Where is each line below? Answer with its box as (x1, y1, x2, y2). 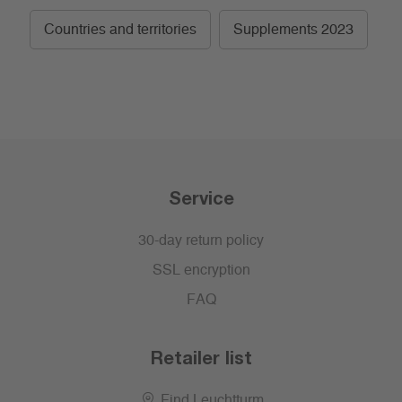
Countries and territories (44, 22, 197, 38)
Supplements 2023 (233, 22, 354, 38)
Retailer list (150, 346, 252, 369)
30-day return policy (138, 233, 264, 249)
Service (168, 187, 234, 209)
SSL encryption (152, 263, 250, 278)
